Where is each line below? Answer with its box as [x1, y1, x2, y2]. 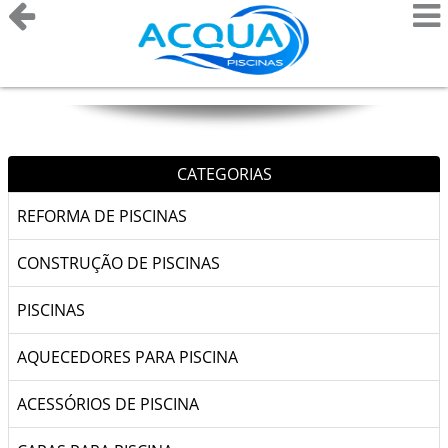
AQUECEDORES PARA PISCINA [17, 346, 238, 368]
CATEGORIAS [176, 163, 272, 185]
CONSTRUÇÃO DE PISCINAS [17, 252, 220, 274]
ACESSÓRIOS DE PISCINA [17, 393, 199, 415]
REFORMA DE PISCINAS [17, 205, 187, 227]
